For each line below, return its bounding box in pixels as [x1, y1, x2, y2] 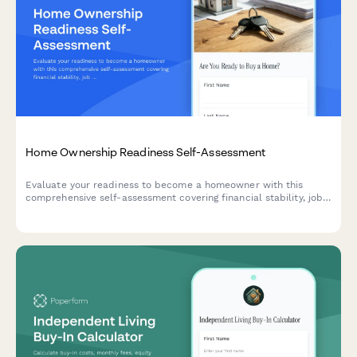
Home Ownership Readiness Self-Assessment [25, 145, 266, 159]
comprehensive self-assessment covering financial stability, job [25, 192, 324, 204]
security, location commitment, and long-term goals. [25, 205, 273, 217]
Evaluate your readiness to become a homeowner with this [25, 179, 304, 191]
